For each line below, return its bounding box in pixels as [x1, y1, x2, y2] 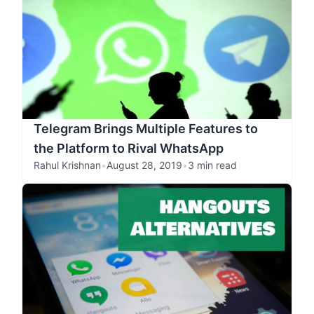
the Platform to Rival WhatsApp [34, 141, 224, 156]
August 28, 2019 [107, 159, 182, 171]
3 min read [188, 159, 237, 171]
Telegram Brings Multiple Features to [34, 121, 258, 136]
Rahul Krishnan [34, 159, 101, 171]
